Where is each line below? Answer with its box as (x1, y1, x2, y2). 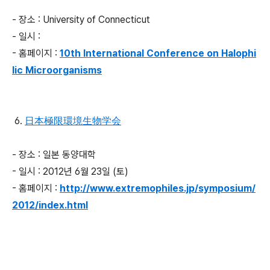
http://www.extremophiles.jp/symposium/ (60, 183, 256, 194)
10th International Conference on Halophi (60, 48, 256, 59)
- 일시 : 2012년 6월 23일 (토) (12, 166, 128, 177)
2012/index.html (12, 199, 88, 211)
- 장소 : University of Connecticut (12, 14, 150, 25)
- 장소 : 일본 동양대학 (12, 149, 96, 160)
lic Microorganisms (12, 64, 102, 76)
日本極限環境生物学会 (25, 115, 121, 127)
